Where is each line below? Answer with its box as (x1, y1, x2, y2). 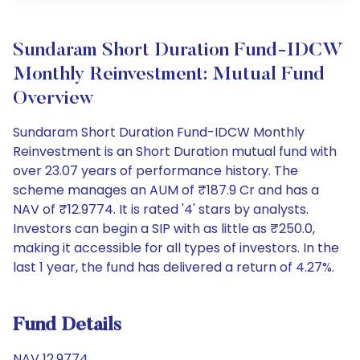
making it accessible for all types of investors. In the (13, 239, 339, 257)
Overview (13, 89, 94, 108)
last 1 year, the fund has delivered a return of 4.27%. (13, 258, 334, 276)
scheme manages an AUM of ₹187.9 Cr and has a (13, 181, 319, 199)
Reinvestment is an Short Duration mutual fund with (13, 142, 337, 161)
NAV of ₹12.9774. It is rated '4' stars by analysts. (13, 200, 309, 219)
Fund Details (13, 316, 121, 335)
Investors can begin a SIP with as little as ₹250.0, (13, 219, 315, 238)
